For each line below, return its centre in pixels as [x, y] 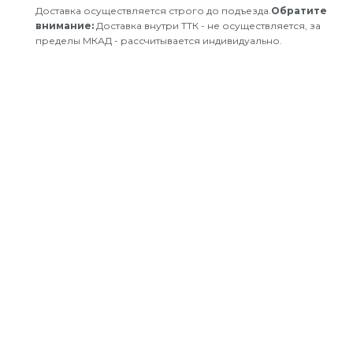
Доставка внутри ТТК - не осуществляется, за [207, 26]
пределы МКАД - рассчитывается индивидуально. [159, 41]
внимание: [65, 26]
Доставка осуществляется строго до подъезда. [153, 11]
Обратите [299, 11]
